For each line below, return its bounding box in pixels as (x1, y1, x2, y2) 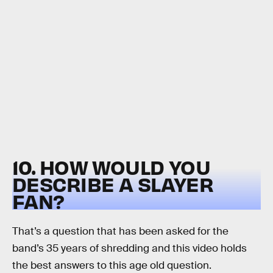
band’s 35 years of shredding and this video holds (12, 241, 247, 255)
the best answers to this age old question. (12, 258, 211, 272)
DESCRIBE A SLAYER (12, 171, 214, 197)
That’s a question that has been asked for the (12, 224, 229, 238)
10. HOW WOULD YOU (12, 154, 211, 180)
